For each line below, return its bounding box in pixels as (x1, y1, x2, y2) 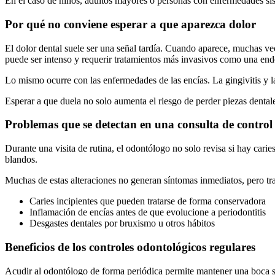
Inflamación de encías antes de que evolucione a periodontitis (29, 207, 266, 218)
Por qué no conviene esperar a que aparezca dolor (5, 17, 256, 31)
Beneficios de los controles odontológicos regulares (5, 240, 255, 254)
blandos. (5, 154, 37, 165)
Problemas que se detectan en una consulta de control (5, 118, 273, 131)
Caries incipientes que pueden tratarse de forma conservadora (29, 196, 266, 207)
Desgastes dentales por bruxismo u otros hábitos (29, 218, 215, 229)
